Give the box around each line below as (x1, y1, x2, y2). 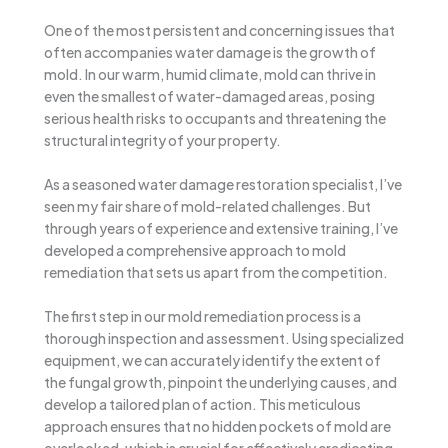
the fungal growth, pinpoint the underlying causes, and (44, 373, 397, 392)
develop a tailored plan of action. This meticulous (44, 395, 361, 414)
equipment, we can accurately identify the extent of (44, 351, 381, 370)
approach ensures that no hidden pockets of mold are (44, 417, 391, 436)
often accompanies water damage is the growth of (44, 42, 376, 61)
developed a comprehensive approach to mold (44, 240, 346, 259)
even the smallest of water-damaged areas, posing (44, 86, 375, 105)
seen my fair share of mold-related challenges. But (44, 196, 371, 215)
